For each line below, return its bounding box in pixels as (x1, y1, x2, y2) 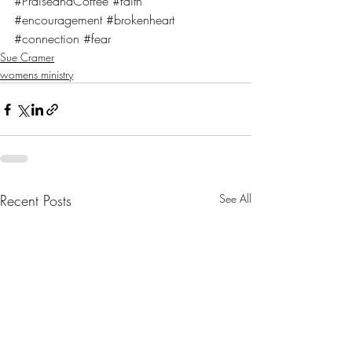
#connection (14, 30, 79, 47)
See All (219, 191, 251, 206)
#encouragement (14, 11, 102, 28)
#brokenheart (106, 11, 174, 28)
